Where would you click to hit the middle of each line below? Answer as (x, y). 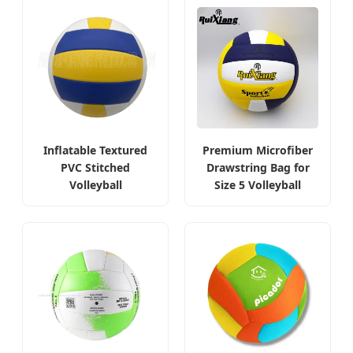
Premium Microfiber (258, 150)
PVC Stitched (95, 168)
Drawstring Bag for (258, 168)
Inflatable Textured (95, 150)
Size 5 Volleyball (258, 185)
